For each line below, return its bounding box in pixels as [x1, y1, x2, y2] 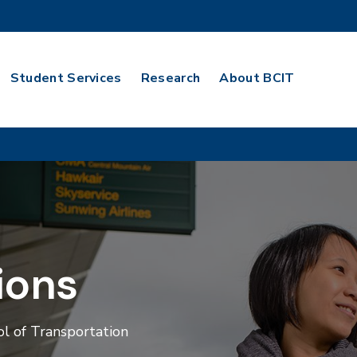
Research [140, 69, 201, 87]
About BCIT [219, 69, 295, 87]
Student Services [10, 69, 122, 87]
